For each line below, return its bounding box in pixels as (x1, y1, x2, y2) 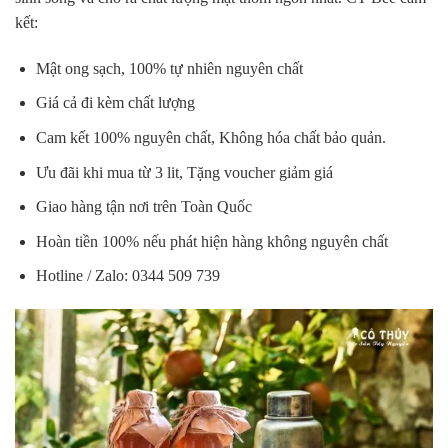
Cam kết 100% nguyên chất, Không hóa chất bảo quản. (35, 129, 386, 147)
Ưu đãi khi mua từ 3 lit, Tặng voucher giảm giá (35, 163, 333, 181)
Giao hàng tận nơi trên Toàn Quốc (35, 198, 252, 216)
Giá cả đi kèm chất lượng (35, 94, 195, 112)
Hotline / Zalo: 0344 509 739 (35, 267, 220, 285)
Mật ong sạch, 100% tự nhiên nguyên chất (35, 59, 303, 77)
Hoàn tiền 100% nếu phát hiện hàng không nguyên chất (35, 232, 388, 250)
